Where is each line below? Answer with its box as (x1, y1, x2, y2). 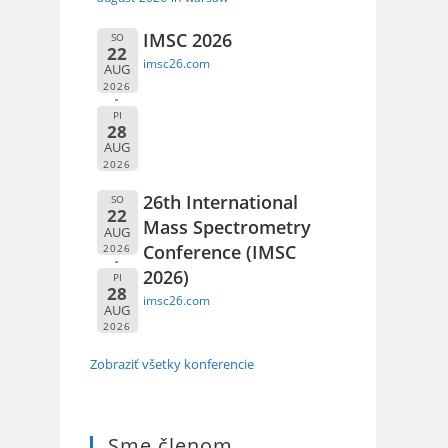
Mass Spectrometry (143, 215, 312, 240)
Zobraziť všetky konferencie (90, 354, 254, 373)
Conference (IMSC (143, 240, 297, 265)
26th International (143, 190, 299, 215)
